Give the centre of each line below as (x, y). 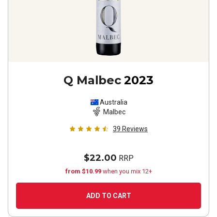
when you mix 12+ (127, 171)
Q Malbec (92, 80)
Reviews (135, 129)
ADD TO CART (108, 196)
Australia (113, 102)
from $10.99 (84, 171)
